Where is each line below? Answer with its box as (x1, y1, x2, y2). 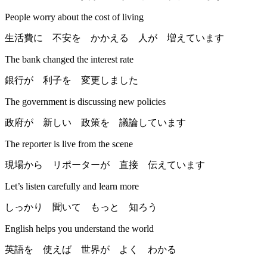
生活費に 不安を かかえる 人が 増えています (5, 33, 224, 44)
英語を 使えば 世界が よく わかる (5, 244, 176, 255)
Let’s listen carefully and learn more (5, 181, 139, 192)
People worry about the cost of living (5, 12, 144, 23)
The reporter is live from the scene (5, 139, 133, 150)
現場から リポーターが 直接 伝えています (5, 160, 205, 170)
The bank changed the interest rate (5, 54, 133, 65)
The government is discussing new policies (5, 97, 166, 107)
